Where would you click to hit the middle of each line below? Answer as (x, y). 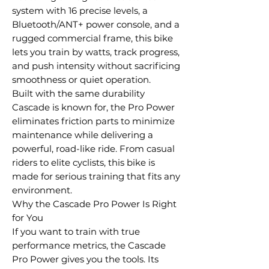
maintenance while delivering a (83, 135)
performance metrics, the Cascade (89, 245)
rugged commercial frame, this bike (92, 38)
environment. (42, 190)
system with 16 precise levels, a (80, 11)
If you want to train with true (76, 231)
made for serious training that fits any (96, 176)
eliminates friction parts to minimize (93, 121)
